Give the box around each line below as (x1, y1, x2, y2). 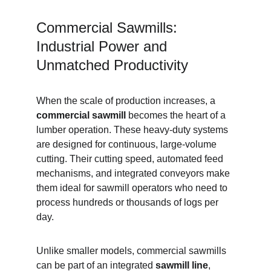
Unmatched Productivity (36, 57, 188, 73)
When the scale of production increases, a (36, 96, 218, 106)
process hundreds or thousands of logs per (36, 197, 221, 207)
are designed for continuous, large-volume (36, 139, 219, 149)
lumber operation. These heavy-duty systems (36, 125, 230, 135)
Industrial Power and (36, 38, 171, 54)
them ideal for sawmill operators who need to (36, 183, 230, 193)
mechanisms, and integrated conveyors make (36, 168, 232, 178)
